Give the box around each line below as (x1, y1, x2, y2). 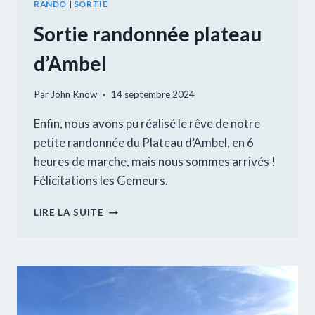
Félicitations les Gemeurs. (34, 173, 168, 188)
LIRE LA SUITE (34, 207, 104, 219)
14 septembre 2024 (111, 89, 195, 101)
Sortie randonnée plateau (34, 21, 262, 46)
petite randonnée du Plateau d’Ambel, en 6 (34, 135, 254, 150)
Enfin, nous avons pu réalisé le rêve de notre (34, 116, 260, 131)
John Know (51, 89, 98, 101)
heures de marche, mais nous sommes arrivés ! (34, 154, 276, 169)
